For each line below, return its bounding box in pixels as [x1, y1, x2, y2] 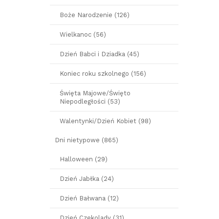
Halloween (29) [60, 155, 108, 163]
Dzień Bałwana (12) [60, 195, 119, 202]
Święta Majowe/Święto [60, 89, 131, 97]
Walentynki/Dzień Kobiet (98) [60, 117, 151, 125]
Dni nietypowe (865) [55, 136, 118, 144]
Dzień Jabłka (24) [60, 175, 114, 182]
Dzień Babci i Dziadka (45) [60, 50, 139, 58]
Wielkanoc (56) [60, 31, 106, 38]
